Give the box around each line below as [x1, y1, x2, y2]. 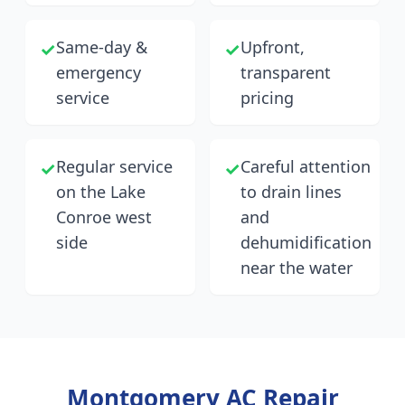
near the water [240, 257, 353, 278]
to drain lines [240, 181, 342, 202]
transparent [240, 61, 331, 83]
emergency [56, 61, 141, 83]
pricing [240, 87, 294, 108]
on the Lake [56, 181, 146, 202]
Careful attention [240, 155, 371, 177]
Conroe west [56, 206, 152, 228]
